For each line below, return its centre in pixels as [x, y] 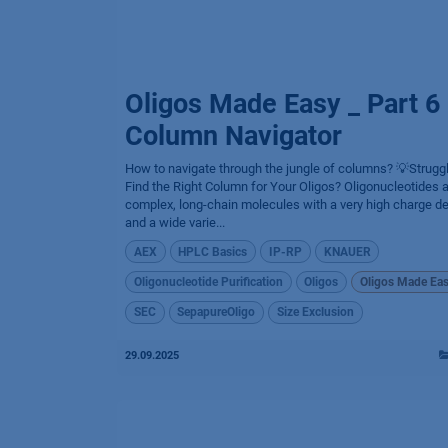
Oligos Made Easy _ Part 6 [282, 104]
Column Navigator [233, 136]
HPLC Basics [213, 251]
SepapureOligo [216, 312]
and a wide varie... [175, 223]
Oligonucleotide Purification [208, 281]
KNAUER [347, 251]
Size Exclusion [315, 312]
